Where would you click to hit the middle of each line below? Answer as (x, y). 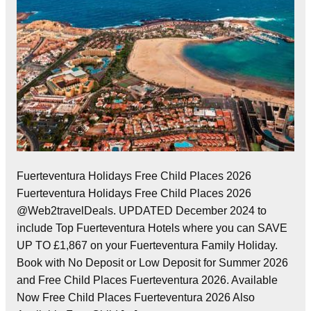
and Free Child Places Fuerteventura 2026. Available (147, 280)
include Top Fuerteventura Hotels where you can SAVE (152, 228)
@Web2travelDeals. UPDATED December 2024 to (142, 211)
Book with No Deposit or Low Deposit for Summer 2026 (152, 263)
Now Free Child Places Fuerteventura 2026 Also (136, 298)
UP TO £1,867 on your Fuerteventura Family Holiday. (147, 246)
